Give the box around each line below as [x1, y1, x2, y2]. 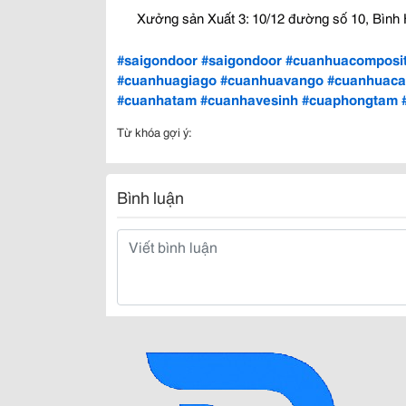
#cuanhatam [117, 88, 197, 109]
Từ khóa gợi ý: [117, 122, 192, 140]
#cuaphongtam [302, 88, 398, 109]
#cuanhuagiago [117, 68, 217, 89]
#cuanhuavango [220, 68, 324, 89]
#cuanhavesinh [200, 88, 298, 109]
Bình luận [117, 184, 184, 208]
